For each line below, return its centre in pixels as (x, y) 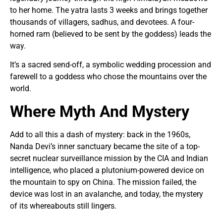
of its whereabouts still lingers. (63, 206)
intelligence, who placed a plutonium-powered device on (107, 170)
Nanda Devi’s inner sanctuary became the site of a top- (105, 146)
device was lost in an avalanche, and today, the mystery (107, 194)
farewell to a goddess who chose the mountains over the (108, 77)
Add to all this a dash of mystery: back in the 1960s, (100, 134)
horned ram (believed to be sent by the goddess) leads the (111, 34)
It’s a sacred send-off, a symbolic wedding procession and (111, 65)
